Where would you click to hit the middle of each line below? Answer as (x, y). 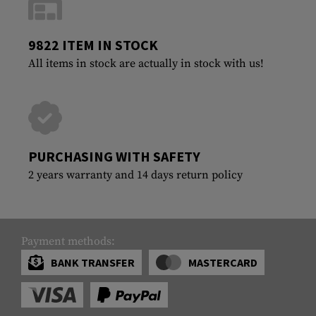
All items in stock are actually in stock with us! (146, 63)
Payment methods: (68, 241)
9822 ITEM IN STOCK (93, 44)
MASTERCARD (223, 262)
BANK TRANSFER (93, 262)
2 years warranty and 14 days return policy (135, 175)
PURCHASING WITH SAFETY (114, 156)
